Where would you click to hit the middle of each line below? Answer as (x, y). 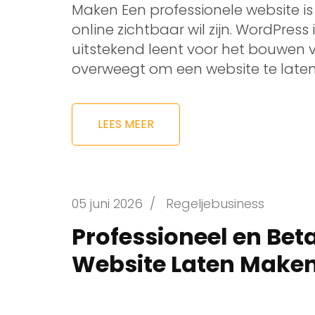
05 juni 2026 (107, 204)
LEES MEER (126, 124)
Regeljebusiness (215, 204)
